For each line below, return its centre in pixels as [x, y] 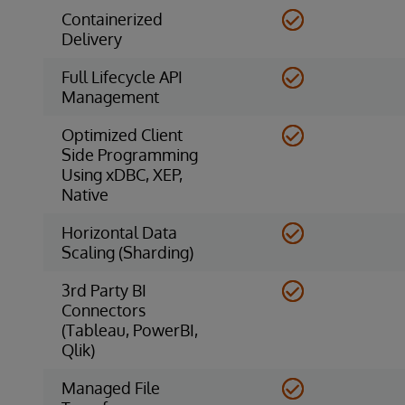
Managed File [111, 387]
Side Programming [130, 154]
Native [85, 194]
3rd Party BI [104, 290]
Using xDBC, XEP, [122, 174]
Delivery [92, 38]
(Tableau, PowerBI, [130, 330]
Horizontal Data [119, 232]
